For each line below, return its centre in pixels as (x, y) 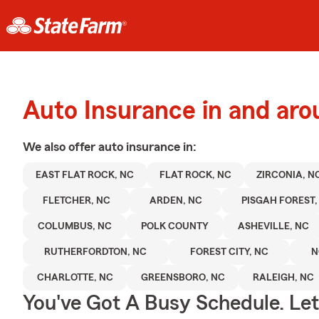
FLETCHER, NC (76, 201)
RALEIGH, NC (283, 278)
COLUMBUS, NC (74, 226)
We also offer (61, 147)
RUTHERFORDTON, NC (96, 252)
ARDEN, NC (176, 201)
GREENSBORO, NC (183, 278)
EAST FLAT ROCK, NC (84, 175)
